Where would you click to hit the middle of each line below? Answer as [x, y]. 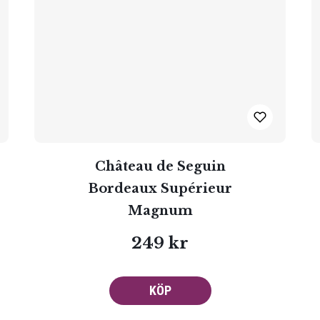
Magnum [160, 211]
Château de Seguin [160, 166]
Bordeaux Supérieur [160, 189]
